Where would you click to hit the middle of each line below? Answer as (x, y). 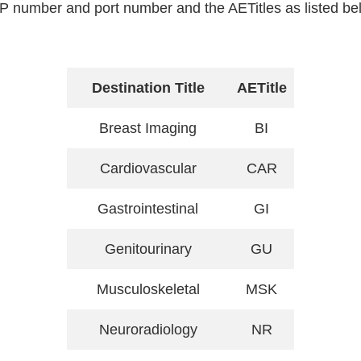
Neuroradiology (148, 329)
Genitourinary (148, 249)
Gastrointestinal (148, 208)
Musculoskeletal (148, 289)
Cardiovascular (148, 168)
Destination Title (148, 87)
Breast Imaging (148, 128)
